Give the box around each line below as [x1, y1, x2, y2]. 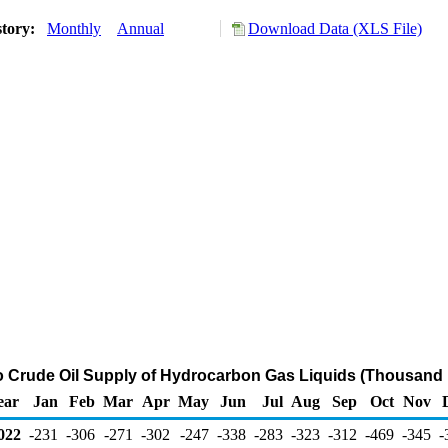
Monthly [47, 20, 101, 37]
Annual [117, 20, 164, 37]
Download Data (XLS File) [248, 20, 422, 37]
